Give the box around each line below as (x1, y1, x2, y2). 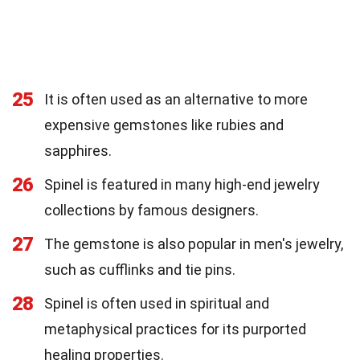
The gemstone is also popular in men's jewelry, (44, 235, 343, 252)
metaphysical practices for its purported (44, 320, 306, 337)
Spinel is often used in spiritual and (44, 294, 269, 312)
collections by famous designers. (44, 201, 259, 219)
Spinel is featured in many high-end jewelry (44, 175, 320, 193)
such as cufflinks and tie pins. (44, 260, 235, 278)
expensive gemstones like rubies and (44, 116, 284, 133)
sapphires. (44, 141, 112, 159)
